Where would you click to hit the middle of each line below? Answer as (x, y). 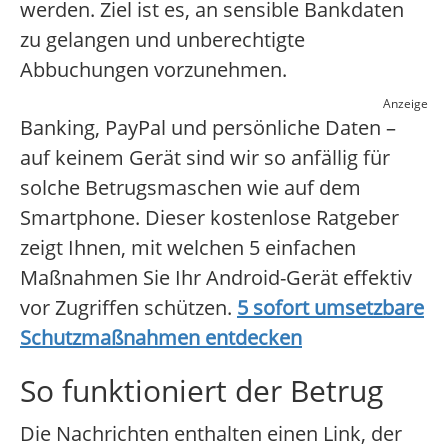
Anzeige (405, 104)
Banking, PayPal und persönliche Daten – (208, 128)
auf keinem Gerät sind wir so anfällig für (205, 158)
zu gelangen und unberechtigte (162, 40)
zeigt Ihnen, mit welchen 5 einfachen (188, 248)
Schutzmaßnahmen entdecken (161, 338)
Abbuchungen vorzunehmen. (153, 70)
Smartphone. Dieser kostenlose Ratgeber (209, 218)
